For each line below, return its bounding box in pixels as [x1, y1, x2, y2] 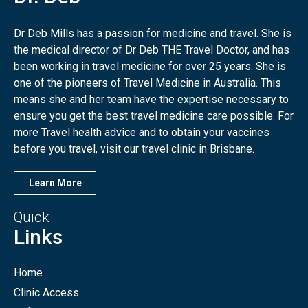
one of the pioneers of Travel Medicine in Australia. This [14, 76, 281, 90]
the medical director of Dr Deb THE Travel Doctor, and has [14, 43, 289, 57]
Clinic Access [14, 286, 79, 300]
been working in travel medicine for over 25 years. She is [14, 60, 286, 74]
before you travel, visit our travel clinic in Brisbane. [14, 142, 254, 156]
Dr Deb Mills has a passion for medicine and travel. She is [14, 27, 291, 41]
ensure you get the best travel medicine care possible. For [14, 109, 294, 123]
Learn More [28, 177, 82, 189]
